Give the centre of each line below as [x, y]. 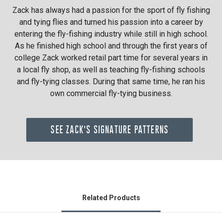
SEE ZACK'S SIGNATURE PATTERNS [110, 130]
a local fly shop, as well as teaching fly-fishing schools [111, 69]
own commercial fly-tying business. [111, 93]
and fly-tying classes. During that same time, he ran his [111, 81]
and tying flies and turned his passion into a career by [111, 22]
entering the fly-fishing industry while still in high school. [111, 34]
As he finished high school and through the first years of [111, 46]
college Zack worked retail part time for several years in [111, 57]
